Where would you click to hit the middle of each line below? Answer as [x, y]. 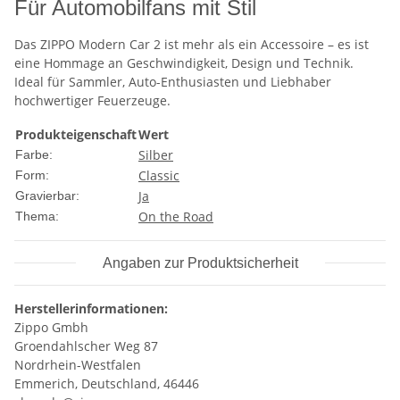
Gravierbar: [47, 196]
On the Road [176, 217]
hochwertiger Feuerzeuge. [92, 101]
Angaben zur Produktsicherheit [200, 263]
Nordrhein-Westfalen [78, 365]
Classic [159, 176]
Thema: [37, 217]
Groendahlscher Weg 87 [86, 346]
